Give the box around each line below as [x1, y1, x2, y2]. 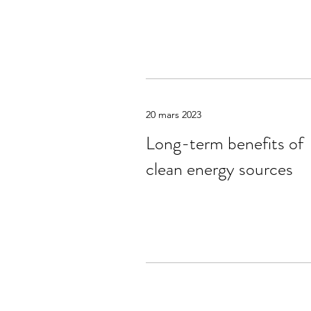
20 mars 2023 [146, 108, 201, 121]
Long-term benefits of [146, 131, 303, 156]
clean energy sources [146, 156, 293, 182]
